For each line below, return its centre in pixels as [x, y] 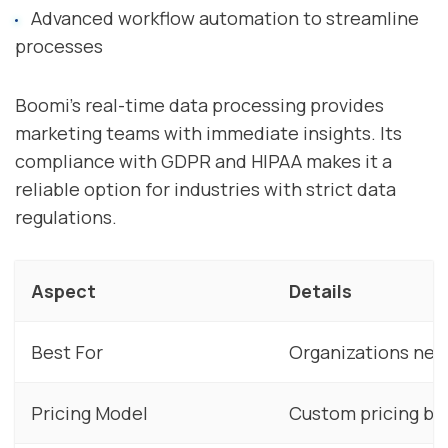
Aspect [63, 291]
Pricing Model [89, 413]
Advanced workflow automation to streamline [224, 18]
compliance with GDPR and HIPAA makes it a [203, 160]
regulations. [66, 216]
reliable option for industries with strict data [205, 188]
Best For [67, 352]
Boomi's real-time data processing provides [199, 104]
